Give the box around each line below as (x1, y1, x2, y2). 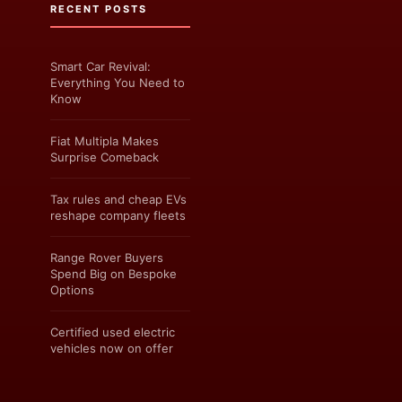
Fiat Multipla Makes (50, 133, 159, 148)
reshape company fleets (50, 207, 186, 223)
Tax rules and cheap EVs (50, 191, 187, 206)
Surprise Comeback (50, 149, 159, 164)
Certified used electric (50, 324, 175, 339)
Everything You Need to (50, 74, 185, 90)
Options (50, 282, 94, 297)
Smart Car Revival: (50, 58, 151, 74)
